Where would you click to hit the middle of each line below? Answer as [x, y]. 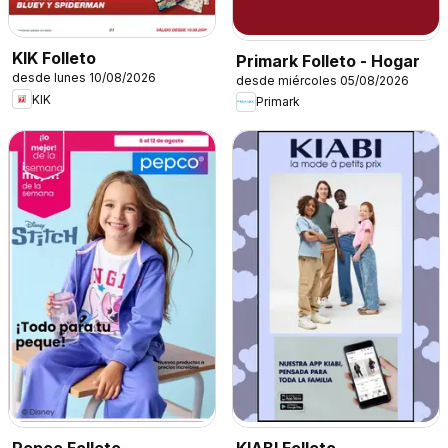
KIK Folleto [54, 58]
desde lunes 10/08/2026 [84, 78]
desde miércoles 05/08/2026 [322, 80]
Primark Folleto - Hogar [328, 60]
